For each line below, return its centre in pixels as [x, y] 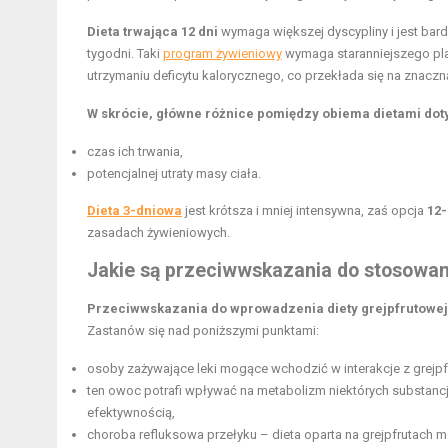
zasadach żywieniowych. [158, 233]
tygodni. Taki [125, 54]
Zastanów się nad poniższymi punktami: [203, 331]
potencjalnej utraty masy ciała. [174, 174]
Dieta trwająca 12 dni [152, 32]
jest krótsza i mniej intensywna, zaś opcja [304, 211]
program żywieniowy [222, 54]
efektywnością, [131, 413]
